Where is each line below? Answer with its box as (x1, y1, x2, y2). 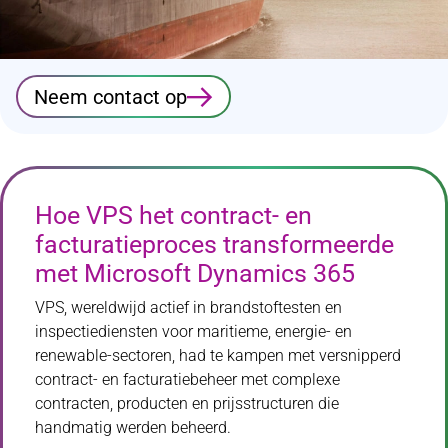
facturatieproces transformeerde (35, 230, 394, 260)
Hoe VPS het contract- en (35, 201, 312, 231)
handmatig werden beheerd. (35, 418, 231, 438)
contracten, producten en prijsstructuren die (35, 394, 339, 414)
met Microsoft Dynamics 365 (35, 259, 355, 289)
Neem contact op (34, 84, 187, 109)
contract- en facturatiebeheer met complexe (35, 370, 340, 390)
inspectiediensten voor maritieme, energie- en (35, 322, 352, 342)
